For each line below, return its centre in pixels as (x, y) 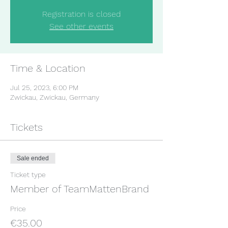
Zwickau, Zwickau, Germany (55, 97)
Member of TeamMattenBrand (80, 189)
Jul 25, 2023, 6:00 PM (44, 88)
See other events (81, 26)
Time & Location (48, 68)
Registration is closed (81, 14)
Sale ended (33, 158)
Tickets (26, 127)
